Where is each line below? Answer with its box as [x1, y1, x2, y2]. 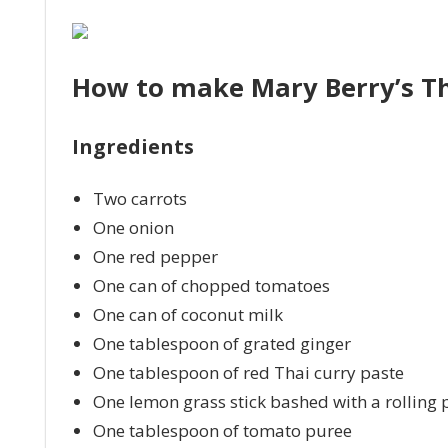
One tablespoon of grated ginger [92, 331, 351, 355]
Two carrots [92, 186, 187, 210]
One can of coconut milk [92, 302, 283, 326]
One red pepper [92, 244, 218, 268]
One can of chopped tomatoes [92, 273, 330, 297]
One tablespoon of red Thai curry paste [92, 360, 404, 384]
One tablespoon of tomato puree [92, 418, 352, 442]
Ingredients [71, 133, 199, 161]
